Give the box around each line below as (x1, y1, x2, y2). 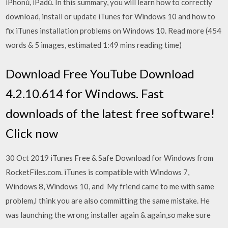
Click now (6, 125, 59, 140)
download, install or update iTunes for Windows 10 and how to (6, 12, 216, 21)
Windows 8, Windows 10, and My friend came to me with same (6, 181, 215, 191)
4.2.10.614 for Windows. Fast (6, 85, 164, 101)
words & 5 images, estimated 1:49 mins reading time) (6, 40, 182, 49)
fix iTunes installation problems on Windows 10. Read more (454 (6, 26, 222, 35)
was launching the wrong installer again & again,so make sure (6, 210, 213, 219)
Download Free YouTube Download (6, 66, 195, 81)
